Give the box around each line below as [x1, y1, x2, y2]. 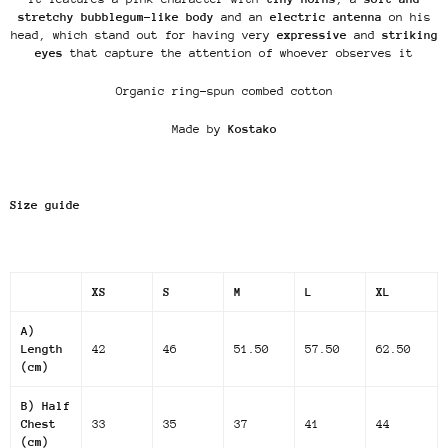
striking [381, 28, 438, 43]
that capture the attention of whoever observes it [63, 46, 413, 61]
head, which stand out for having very [10, 28, 277, 43]
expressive [276, 28, 347, 43]
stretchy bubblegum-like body [17, 10, 214, 25]
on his [381, 10, 431, 25]
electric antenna [269, 10, 382, 25]
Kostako [227, 122, 277, 137]
